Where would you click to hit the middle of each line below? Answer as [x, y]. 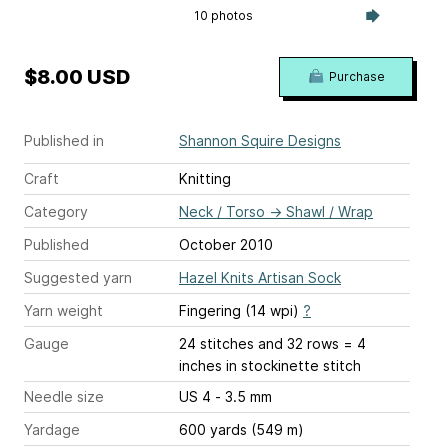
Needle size [64, 397]
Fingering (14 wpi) [241, 311]
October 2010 [226, 245]
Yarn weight [63, 311]
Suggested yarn [78, 278]
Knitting [205, 179]
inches [200, 366]
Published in [64, 141]
